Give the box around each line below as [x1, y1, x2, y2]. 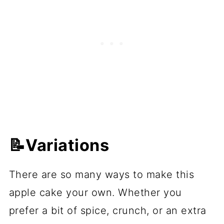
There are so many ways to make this [8, 168, 194, 181]
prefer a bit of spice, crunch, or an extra [8, 204, 206, 217]
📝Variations [8, 135, 109, 155]
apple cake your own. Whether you [8, 186, 182, 199]
